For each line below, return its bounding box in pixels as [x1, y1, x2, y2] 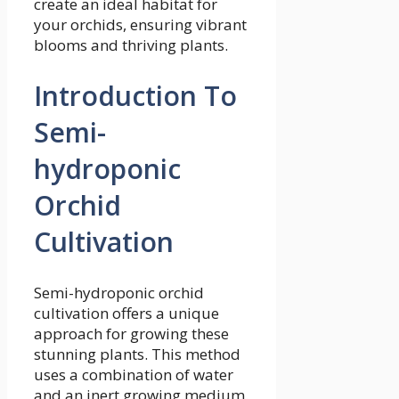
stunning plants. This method [34, 343, 240, 364]
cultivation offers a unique [34, 302, 219, 323]
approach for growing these [34, 322, 229, 344]
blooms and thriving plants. [34, 35, 228, 56]
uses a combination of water [34, 363, 233, 385]
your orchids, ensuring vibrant [34, 14, 247, 36]
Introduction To [34, 77, 237, 115]
